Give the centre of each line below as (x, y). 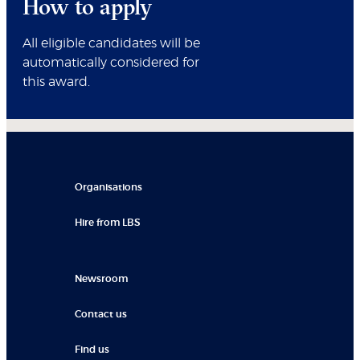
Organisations (108, 187)
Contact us (101, 314)
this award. (56, 82)
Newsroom (101, 279)
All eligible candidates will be (111, 44)
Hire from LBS (108, 223)
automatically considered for (111, 63)
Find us (92, 350)
